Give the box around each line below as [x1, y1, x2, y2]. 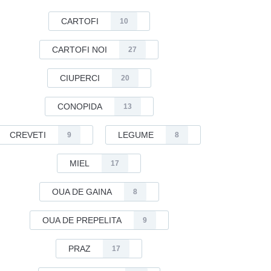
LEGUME [118, 130, 154, 140]
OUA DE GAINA [51, 187, 112, 197]
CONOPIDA [57, 102, 102, 111]
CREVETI [10, 130, 46, 140]
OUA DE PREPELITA [42, 215, 122, 225]
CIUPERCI [59, 73, 100, 83]
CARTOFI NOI [52, 45, 107, 54]
